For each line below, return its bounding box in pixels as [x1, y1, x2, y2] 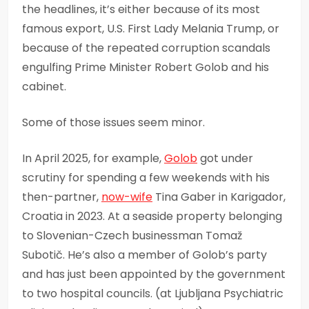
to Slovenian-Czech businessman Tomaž [22, 227, 242, 243]
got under [197, 150, 253, 166]
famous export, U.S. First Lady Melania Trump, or [22, 20, 279, 37]
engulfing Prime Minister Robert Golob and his [22, 59, 269, 75]
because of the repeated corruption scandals [22, 39, 270, 56]
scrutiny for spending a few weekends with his [22, 169, 270, 186]
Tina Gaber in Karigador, [152, 188, 286, 205]
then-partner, [22, 188, 101, 205]
